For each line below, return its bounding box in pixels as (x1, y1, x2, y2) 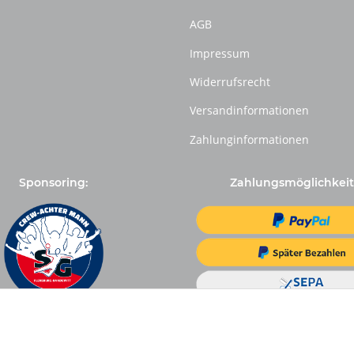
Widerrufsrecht (190, 74, 270, 89)
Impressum (190, 45, 250, 61)
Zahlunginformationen (190, 131, 309, 147)
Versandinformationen (190, 103, 309, 119)
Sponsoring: (19, 175, 88, 190)
